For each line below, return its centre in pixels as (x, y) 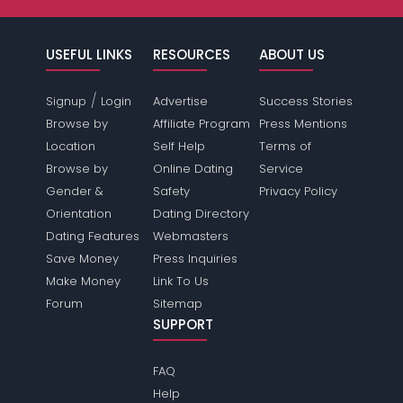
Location (71, 146)
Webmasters (190, 236)
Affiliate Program (201, 124)
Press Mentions (303, 124)
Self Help (179, 146)
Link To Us (180, 281)
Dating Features (93, 236)
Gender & (75, 191)
